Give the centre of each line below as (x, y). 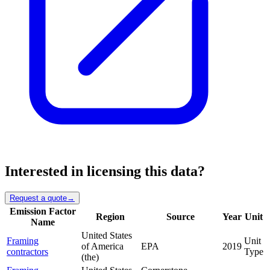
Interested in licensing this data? (105, 171)
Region (110, 216)
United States (107, 235)
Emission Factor (43, 211)
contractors (27, 251)
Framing (23, 240)
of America (102, 246)
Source (181, 216)
